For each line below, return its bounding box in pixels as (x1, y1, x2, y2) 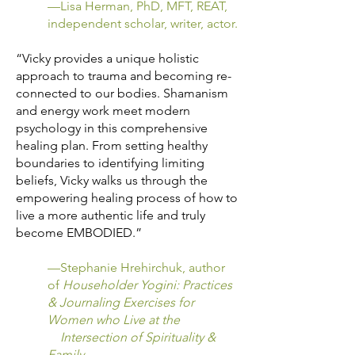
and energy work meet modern (16, 102, 190, 118)
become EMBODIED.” (16, 224, 142, 240)
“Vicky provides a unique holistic (16, 50, 199, 66)
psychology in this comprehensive (16, 120, 208, 136)
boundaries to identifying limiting (16, 155, 204, 170)
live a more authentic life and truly (16, 207, 205, 223)
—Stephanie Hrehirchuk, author (48, 259, 225, 275)
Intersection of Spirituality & (48, 329, 216, 345)
